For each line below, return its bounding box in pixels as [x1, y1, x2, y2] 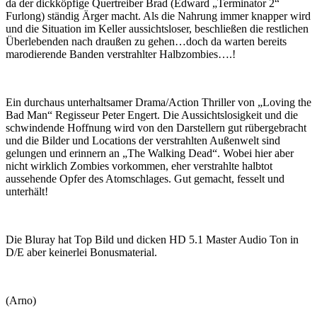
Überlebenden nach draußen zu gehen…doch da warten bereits [6, 35, 287, 47]
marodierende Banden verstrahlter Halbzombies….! [6, 48, 236, 60]
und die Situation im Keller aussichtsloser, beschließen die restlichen [6, 23, 309, 35]
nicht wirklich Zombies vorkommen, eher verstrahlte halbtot [6, 160, 272, 172]
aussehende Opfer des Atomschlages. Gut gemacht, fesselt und [6, 173, 284, 185]
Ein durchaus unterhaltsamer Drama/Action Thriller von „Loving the [6, 96, 311, 108]
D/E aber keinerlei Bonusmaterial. [6, 246, 157, 258]
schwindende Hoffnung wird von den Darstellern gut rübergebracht [6, 122, 306, 134]
